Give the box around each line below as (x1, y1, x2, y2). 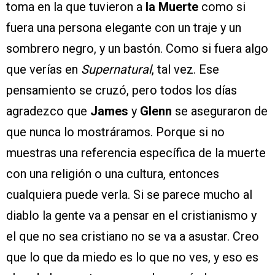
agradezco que (6, 103, 90, 118)
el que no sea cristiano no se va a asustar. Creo (6, 228, 259, 244)
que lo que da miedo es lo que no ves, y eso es (6, 249, 258, 265)
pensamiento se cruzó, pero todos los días (6, 82, 237, 98)
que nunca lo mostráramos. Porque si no (6, 124, 225, 139)
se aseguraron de (175, 103, 268, 118)
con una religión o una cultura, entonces (6, 166, 219, 181)
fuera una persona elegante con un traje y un (6, 20, 241, 35)
